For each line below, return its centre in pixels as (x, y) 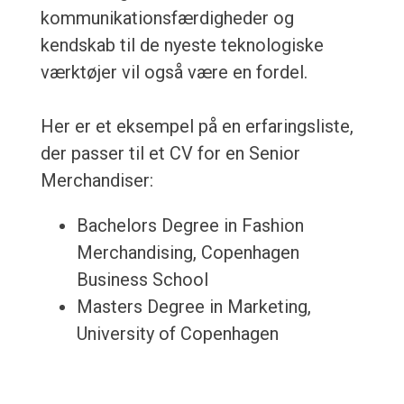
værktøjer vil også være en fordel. (174, 73)
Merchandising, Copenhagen (188, 253)
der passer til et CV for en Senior (170, 154)
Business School (142, 280)
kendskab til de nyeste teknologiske (182, 46)
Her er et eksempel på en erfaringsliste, (197, 127)
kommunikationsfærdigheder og (167, 18)
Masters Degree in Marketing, (193, 307)
